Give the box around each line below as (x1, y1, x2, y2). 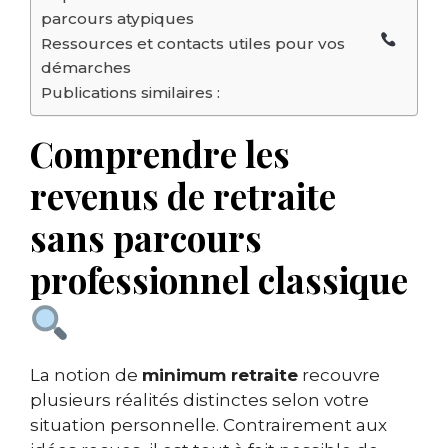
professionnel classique (30, 256, 408, 304)
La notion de (30, 365, 142, 386)
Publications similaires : (41, 83, 220, 103)
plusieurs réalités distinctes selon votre (30, 390, 369, 411)
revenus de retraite (30, 172, 336, 220)
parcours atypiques (41, 9, 194, 29)
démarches (41, 58, 131, 78)
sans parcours (30, 214, 262, 262)
